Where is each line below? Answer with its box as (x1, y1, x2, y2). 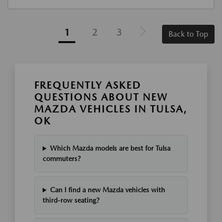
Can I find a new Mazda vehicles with (50, 186, 165, 194)
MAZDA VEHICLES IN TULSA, (34, 103, 187, 115)
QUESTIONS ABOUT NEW (34, 91, 168, 104)
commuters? (43, 155, 81, 163)
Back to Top (168, 29, 208, 39)
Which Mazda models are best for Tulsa (50, 144, 170, 153)
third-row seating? (43, 196, 100, 205)
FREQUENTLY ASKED (34, 79, 141, 92)
